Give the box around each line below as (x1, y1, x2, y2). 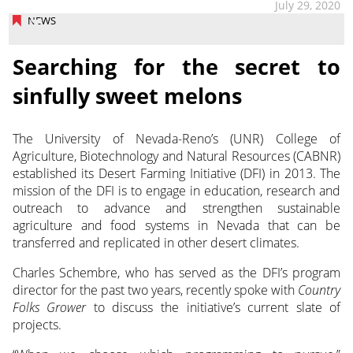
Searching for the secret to (12, 51, 341, 81)
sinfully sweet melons (12, 80, 242, 110)
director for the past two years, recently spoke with (12, 281, 299, 299)
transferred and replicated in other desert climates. (12, 233, 299, 251)
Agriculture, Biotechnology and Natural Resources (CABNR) (12, 147, 341, 165)
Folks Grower (12, 298, 87, 316)
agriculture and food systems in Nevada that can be (12, 216, 341, 234)
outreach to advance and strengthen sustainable (12, 199, 341, 217)
